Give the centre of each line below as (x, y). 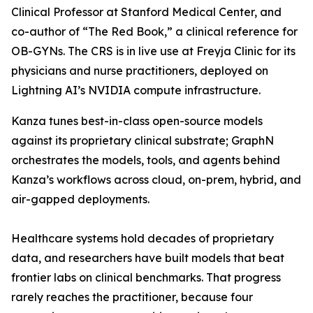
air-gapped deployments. (80, 199)
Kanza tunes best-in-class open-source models (137, 121)
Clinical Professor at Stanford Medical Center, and (146, 12)
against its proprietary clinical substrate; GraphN (143, 140)
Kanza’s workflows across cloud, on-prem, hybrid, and (156, 180)
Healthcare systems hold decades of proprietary (143, 238)
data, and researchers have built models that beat (148, 258)
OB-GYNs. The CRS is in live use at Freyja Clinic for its (153, 51)
